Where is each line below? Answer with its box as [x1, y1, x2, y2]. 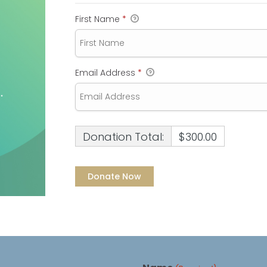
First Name [74, 13, 122, 25]
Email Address [74, 67, 138, 79]
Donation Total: [82, 129, 164, 145]
